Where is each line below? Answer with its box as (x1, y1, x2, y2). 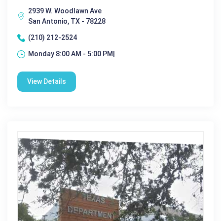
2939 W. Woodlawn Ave (28, 7, 102, 15)
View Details (27, 77, 66, 86)
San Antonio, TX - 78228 (28, 17, 106, 26)
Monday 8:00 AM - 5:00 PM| (28, 50, 115, 58)
